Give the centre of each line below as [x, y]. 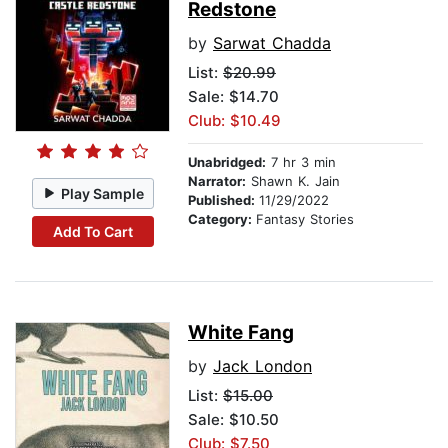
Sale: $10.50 [233, 420]
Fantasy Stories [305, 219]
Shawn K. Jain [293, 181]
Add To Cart [92, 231]
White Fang [241, 333]
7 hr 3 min [301, 162]
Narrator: [217, 181]
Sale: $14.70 [233, 97]
